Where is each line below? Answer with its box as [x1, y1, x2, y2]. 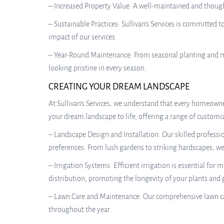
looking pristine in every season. [48, 64, 146, 72]
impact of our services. [48, 33, 117, 41]
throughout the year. [48, 205, 111, 213]
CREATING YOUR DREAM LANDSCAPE [48, 82, 189, 91]
